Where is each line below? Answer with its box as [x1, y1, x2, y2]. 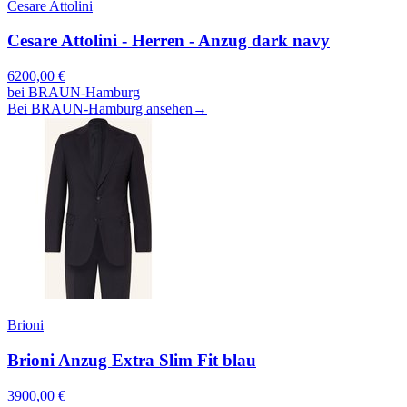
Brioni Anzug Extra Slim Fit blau [7, 350, 256, 370]
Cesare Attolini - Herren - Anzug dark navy [7, 31, 330, 51]
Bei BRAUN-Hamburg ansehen [7, 101, 193, 117]
